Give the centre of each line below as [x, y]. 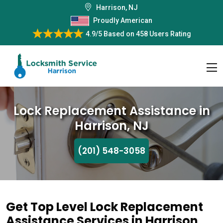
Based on [118, 34]
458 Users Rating [163, 34]
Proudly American [123, 20]
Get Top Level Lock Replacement [105, 207]
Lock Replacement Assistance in [111, 111]
